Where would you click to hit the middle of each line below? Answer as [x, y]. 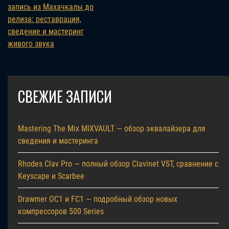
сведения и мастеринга [58, 141]
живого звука [31, 43]
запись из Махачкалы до [51, 7]
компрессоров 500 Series [61, 211]
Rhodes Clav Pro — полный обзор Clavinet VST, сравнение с [118, 164]
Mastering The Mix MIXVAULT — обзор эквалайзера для [112, 128]
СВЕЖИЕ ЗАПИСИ [65, 96]
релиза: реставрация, [44, 19]
